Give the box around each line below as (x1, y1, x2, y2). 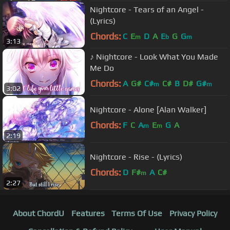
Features (71, 208, 105, 219)
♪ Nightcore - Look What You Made (90, 51, 218, 62)
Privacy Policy (169, 208, 218, 219)
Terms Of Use (111, 208, 163, 219)
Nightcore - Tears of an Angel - (90, 4, 204, 14)
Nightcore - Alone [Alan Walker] (90, 104, 206, 114)
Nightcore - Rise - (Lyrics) (90, 151, 182, 162)
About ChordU (12, 208, 64, 219)
